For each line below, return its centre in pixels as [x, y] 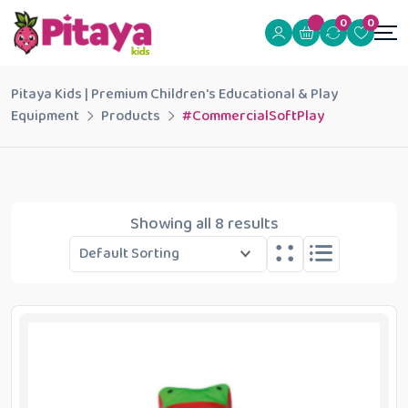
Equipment [45, 116]
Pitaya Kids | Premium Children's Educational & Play [174, 94]
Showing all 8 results [204, 224]
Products [131, 116]
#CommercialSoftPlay [253, 116]
